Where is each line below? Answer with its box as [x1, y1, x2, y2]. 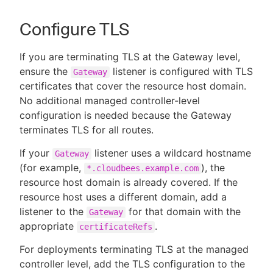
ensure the [19, 65, 71, 77]
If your [19, 146, 52, 159]
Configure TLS [19, 18, 129, 40]
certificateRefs [79, 221, 152, 232]
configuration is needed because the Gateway [19, 108, 232, 121]
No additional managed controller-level [19, 94, 200, 107]
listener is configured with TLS [110, 65, 253, 77]
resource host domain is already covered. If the [19, 175, 238, 188]
